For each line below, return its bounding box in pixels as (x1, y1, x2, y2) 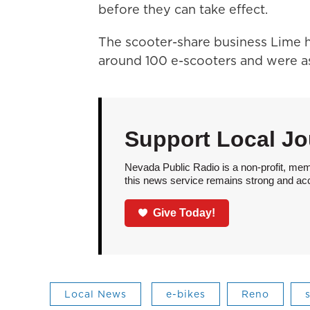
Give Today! (153, 206, 216, 219)
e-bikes (166, 286, 206, 301)
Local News (64, 286, 127, 301)
